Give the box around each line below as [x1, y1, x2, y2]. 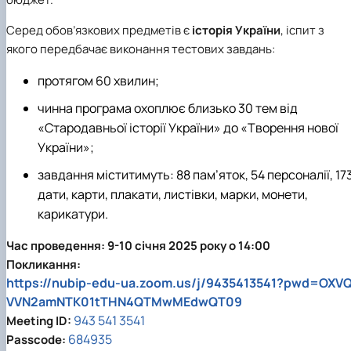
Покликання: [6, 256, 81, 273]
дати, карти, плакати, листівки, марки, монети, [38, 186, 308, 204]
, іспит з [280, 22, 324, 39]
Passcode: [6, 331, 66, 349]
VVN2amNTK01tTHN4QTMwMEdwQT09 [6, 293, 242, 311]
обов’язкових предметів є [45, 22, 192, 39]
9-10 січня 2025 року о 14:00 [107, 237, 270, 255]
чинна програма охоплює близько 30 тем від [38, 100, 298, 118]
